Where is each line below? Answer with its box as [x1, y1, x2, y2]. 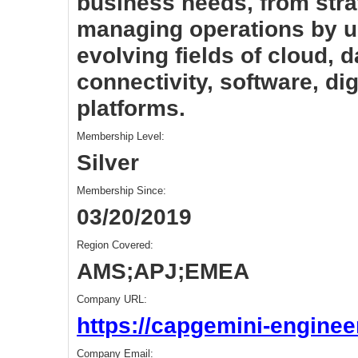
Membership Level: [77, 130, 165, 142]
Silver [77, 149, 139, 175]
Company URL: [77, 293, 147, 305]
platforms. [77, 95, 185, 121]
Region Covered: [77, 239, 153, 251]
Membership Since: [77, 185, 166, 197]
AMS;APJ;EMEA [77, 258, 249, 284]
